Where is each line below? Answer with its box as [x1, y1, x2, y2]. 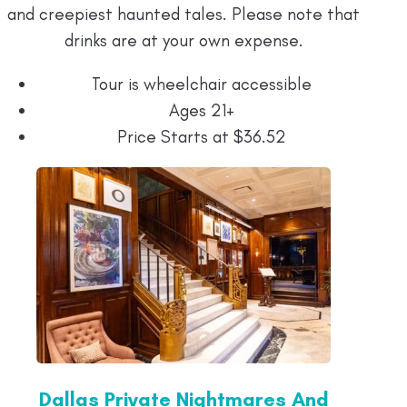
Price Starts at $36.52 [117, 126, 286, 148]
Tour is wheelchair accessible [92, 74, 312, 95]
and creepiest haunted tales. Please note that [7, 4, 360, 25]
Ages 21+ [169, 100, 234, 122]
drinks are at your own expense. [64, 30, 303, 52]
